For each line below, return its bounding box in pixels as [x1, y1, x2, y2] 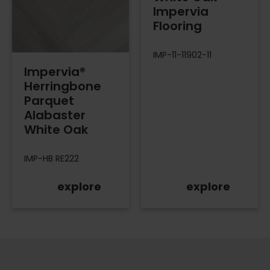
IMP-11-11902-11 [153, 48, 212, 61]
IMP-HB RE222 [24, 152, 79, 165]
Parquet [24, 92, 74, 109]
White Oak [24, 121, 88, 138]
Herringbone [24, 77, 101, 95]
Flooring [153, 17, 202, 34]
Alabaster [24, 106, 86, 124]
